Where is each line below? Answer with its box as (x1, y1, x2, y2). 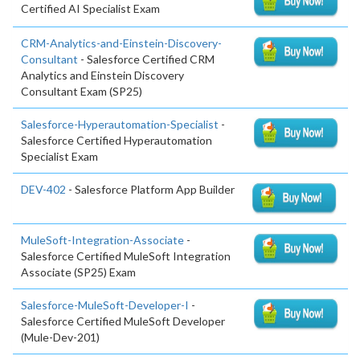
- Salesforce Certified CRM (78, 51, 215, 66)
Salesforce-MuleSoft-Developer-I (21, 297, 189, 312)
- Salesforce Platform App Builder (66, 182, 235, 196)
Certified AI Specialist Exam (21, 2, 160, 16)
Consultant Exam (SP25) (21, 84, 142, 98)
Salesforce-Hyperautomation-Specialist (21, 117, 219, 131)
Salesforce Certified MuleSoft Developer (21, 313, 225, 328)
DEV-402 (21, 182, 66, 196)
